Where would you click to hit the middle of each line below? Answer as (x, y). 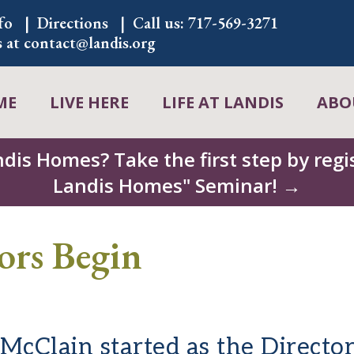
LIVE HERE (89, 102)
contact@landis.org (90, 43)
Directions (73, 23)
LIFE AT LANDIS (222, 102)
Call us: (161, 23)
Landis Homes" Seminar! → (177, 185)
